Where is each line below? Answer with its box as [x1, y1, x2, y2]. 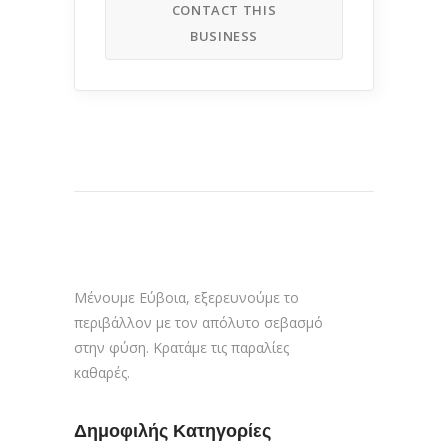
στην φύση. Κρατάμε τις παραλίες [74, 337, 289, 357]
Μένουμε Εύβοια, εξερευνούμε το [74, 287, 299, 307]
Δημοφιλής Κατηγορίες [74, 419, 271, 442]
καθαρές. [74, 362, 130, 382]
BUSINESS [189, 26, 259, 45]
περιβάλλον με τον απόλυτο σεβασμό [74, 312, 323, 332]
